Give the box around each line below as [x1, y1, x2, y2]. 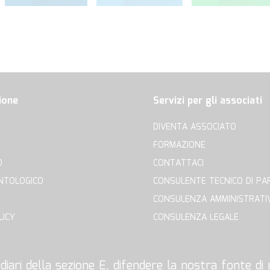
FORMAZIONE [153, 139, 206, 152]
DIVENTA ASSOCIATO [153, 121, 236, 134]
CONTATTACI [153, 157, 204, 171]
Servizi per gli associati [153, 93, 262, 109]
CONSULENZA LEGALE [153, 211, 239, 225]
